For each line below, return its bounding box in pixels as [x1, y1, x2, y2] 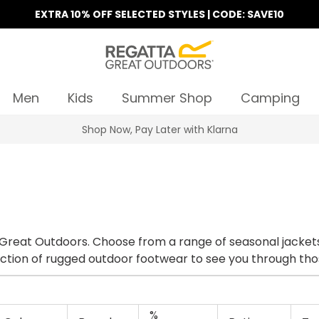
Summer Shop [121, 89, 212, 107]
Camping [240, 89, 300, 107]
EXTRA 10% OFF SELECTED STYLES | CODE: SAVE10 [35, 7, 284, 21]
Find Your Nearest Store [101, 122, 218, 137]
